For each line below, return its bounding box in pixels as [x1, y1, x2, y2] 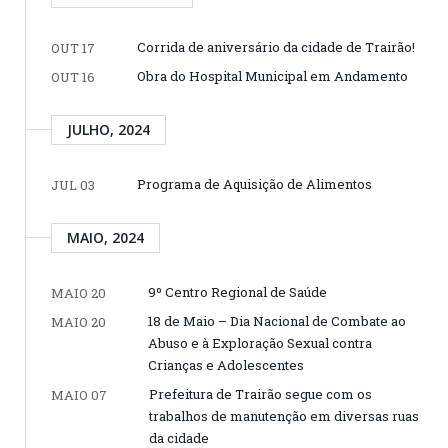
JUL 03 [51, 176, 95, 194]
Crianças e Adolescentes [148, 356, 304, 374]
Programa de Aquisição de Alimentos [137, 175, 372, 193]
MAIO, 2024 [67, 228, 144, 247]
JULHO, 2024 [67, 120, 150, 139]
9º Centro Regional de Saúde [148, 283, 327, 301]
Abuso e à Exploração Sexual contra [148, 334, 372, 352]
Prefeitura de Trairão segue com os [149, 385, 372, 403]
